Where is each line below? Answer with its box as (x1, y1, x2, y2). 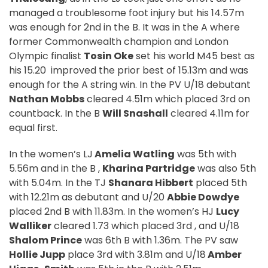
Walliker (9, 219, 51, 233)
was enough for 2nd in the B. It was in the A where (9, 20, 240, 35)
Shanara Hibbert (108, 176, 193, 190)
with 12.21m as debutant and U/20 (9, 190, 167, 205)
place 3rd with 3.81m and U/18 (65, 248, 206, 262)
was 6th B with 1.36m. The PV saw (82, 233, 238, 248)
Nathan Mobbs (9, 92, 84, 106)
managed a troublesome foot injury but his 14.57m (9, 6, 244, 20)
